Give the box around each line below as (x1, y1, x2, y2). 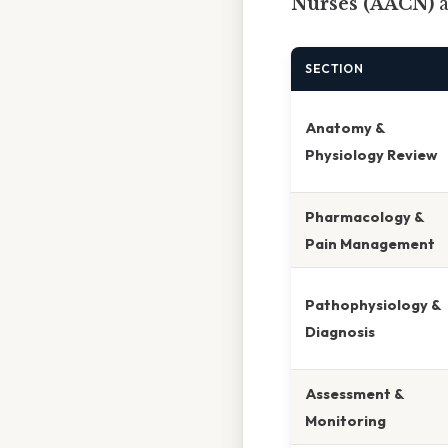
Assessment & (305, 384, 404, 404)
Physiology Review (305, 145, 437, 165)
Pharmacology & (305, 207, 424, 227)
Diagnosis (305, 322, 375, 342)
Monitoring (305, 411, 386, 431)
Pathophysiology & (305, 295, 441, 315)
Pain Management (305, 234, 435, 254)
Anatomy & (305, 118, 385, 138)
